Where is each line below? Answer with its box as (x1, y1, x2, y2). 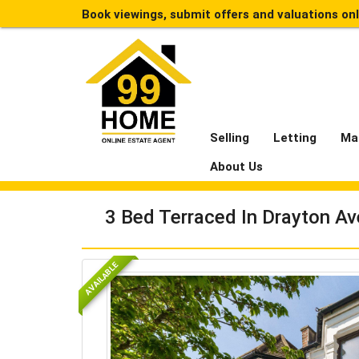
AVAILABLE (83, 260, 120, 297)
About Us (210, 159, 263, 174)
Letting (273, 131, 317, 145)
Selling (210, 131, 249, 145)
